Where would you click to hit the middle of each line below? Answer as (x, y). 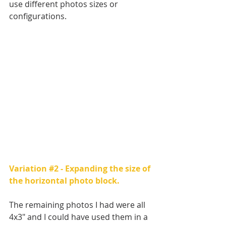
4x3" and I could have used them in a (79, 217)
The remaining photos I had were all (78, 205)
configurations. (38, 16)
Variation (29, 169)
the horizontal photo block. (64, 181)
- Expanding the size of (105, 169)
